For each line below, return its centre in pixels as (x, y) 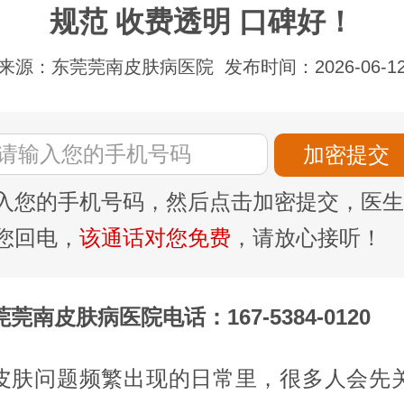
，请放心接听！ (307, 237)
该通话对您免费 (155, 237)
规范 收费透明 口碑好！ (202, 21)
